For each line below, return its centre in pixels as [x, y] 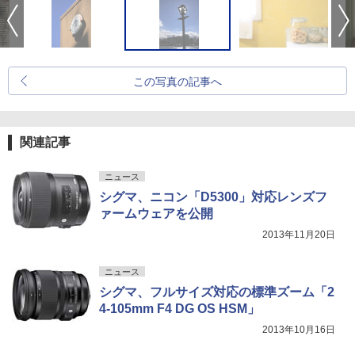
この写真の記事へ [177, 82]
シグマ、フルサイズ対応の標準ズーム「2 [217, 292]
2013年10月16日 [299, 330]
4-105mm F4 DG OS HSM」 [179, 309]
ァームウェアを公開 [156, 214]
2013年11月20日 [299, 235]
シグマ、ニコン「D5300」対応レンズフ [213, 197]
